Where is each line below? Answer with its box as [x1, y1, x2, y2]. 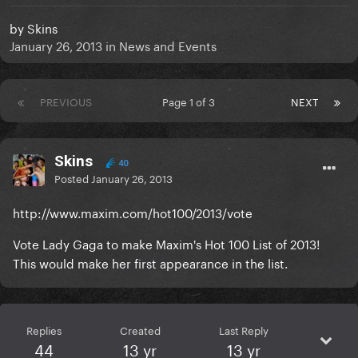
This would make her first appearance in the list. [13, 253, 288, 272]
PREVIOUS [40, 93, 92, 109]
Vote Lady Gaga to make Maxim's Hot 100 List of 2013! [13, 233, 320, 253]
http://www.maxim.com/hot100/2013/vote [13, 202, 253, 222]
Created [119, 321, 161, 338]
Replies [26, 321, 62, 338]
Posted [54, 169, 91, 186]
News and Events [119, 35, 217, 55]
